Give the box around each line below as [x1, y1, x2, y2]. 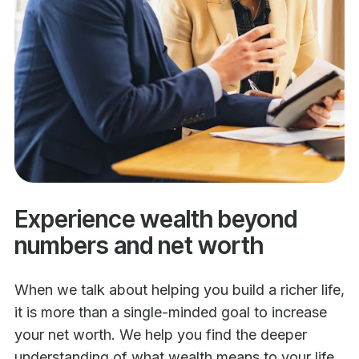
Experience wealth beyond [14, 204, 297, 233]
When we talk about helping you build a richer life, [14, 280, 345, 298]
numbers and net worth [14, 230, 264, 260]
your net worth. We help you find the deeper [14, 325, 307, 343]
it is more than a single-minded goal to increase [14, 303, 327, 321]
